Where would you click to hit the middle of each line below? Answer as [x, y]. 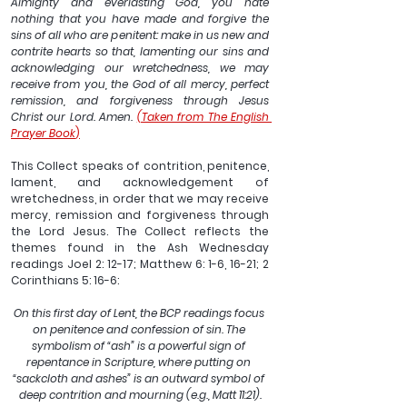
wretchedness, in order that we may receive [140, 199]
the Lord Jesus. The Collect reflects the [140, 232]
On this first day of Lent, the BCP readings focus [140, 313]
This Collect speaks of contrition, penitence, [140, 166]
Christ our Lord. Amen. [74, 117]
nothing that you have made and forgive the [140, 19]
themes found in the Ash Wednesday [140, 248]
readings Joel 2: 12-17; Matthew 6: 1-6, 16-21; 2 [140, 264]
